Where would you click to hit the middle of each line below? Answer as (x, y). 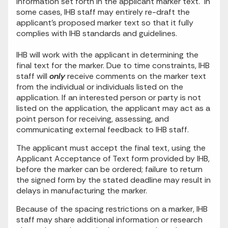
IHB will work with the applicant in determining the (107, 55)
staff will (33, 76)
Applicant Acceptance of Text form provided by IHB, (113, 159)
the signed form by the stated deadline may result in (113, 180)
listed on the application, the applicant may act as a (113, 108)
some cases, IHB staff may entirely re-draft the (103, 12)
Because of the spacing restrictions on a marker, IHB (112, 209)
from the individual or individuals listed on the (100, 87)
